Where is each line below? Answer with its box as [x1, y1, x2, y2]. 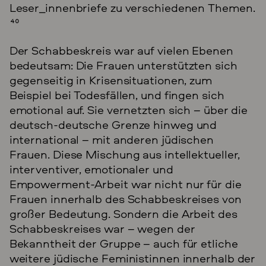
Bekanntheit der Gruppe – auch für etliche [9, 235, 238, 251]
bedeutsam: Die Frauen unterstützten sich [9, 56, 237, 73]
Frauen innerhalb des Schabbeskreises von [9, 190, 242, 207]
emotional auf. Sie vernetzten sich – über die [9, 101, 248, 118]
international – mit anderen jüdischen [9, 131, 214, 147]
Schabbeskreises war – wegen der [9, 220, 195, 236]
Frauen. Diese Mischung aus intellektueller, [9, 145, 240, 162]
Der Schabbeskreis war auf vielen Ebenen [9, 42, 233, 58]
